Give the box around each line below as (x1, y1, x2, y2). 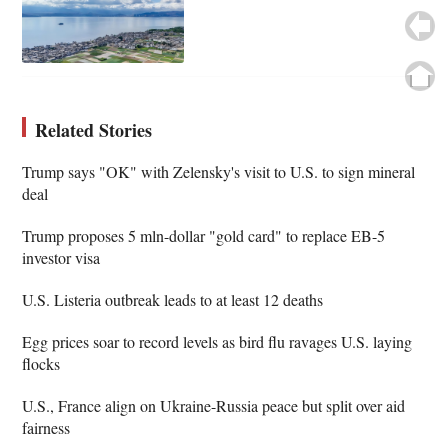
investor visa (22, 246, 101, 268)
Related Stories (35, 116, 153, 143)
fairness (22, 416, 71, 438)
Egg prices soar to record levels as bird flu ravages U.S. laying (22, 330, 413, 352)
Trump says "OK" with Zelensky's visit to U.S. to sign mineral (22, 160, 416, 182)
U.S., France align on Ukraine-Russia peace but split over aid (22, 394, 406, 416)
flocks (22, 352, 61, 374)
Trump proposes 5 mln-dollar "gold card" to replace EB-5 (22, 224, 386, 246)
